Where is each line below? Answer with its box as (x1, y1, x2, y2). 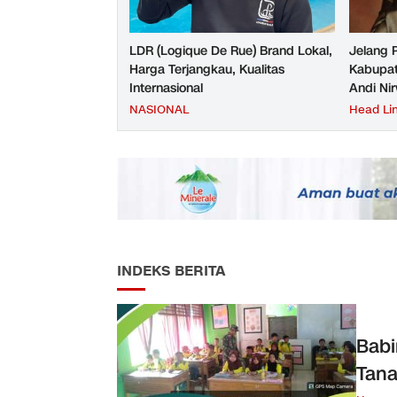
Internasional (129, 80, 203, 97)
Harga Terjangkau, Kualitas (129, 61, 284, 79)
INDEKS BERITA (117, 261, 225, 282)
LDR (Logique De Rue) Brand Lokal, (129, 43, 332, 60)
